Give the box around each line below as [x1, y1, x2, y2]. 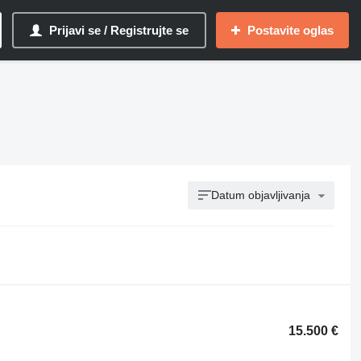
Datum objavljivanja [211, 189, 311, 201]
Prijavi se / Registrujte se [49, 23, 189, 37]
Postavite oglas [247, 23, 334, 37]
